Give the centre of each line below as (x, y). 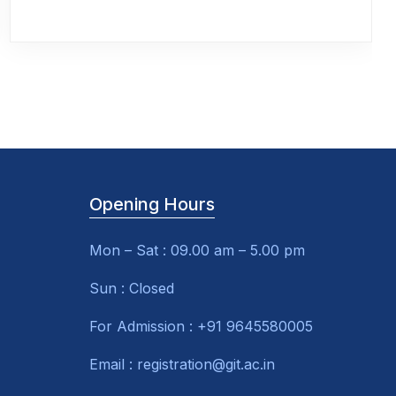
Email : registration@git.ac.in (182, 365)
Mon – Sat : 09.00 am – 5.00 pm (197, 251)
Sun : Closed (131, 289)
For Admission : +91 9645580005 (201, 327)
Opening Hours (152, 205)
